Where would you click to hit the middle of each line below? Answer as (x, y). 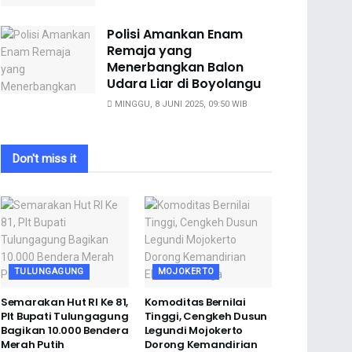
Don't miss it (44, 158)
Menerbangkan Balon (175, 67)
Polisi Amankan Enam (175, 34)
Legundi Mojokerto (194, 330)
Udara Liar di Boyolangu (184, 83)
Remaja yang (149, 50)
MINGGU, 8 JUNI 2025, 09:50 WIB (180, 104)
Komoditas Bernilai (195, 302)
